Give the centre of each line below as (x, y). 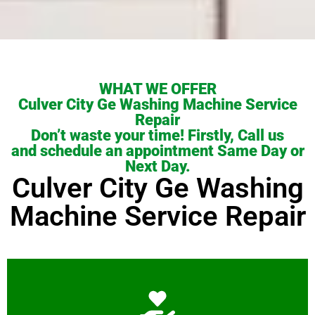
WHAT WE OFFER (157, 89)
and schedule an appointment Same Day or (157, 151)
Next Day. (157, 167)
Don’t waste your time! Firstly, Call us (157, 136)
